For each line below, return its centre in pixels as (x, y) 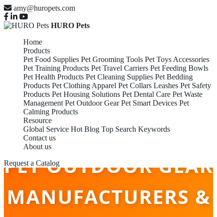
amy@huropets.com (44, 8)
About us (37, 147)
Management (43, 103)
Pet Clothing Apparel (84, 85)
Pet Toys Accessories (177, 59)
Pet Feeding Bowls (179, 68)
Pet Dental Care (146, 94)
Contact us (39, 138)
